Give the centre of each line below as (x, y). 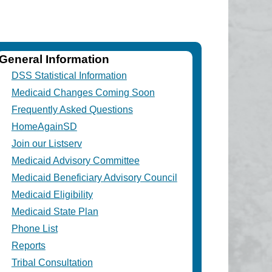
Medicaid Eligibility (52, 195)
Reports (28, 246)
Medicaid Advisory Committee (75, 161)
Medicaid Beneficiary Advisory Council (94, 178)
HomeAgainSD (44, 127)
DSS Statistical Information (69, 76)
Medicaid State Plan (55, 212)
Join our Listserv (46, 144)
